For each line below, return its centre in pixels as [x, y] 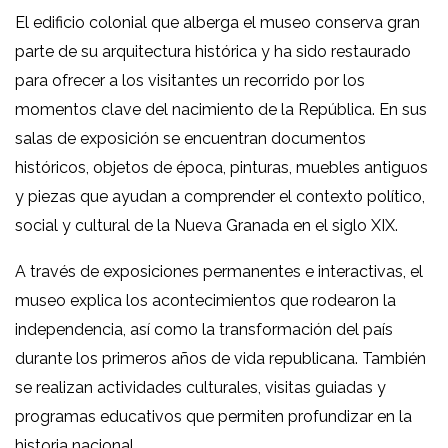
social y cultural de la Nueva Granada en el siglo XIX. [206, 226]
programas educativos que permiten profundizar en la [213, 417]
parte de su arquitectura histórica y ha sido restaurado [213, 52]
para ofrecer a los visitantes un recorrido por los [190, 81]
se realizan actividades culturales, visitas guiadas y [200, 388]
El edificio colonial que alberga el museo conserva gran [217, 23]
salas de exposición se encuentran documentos [190, 139]
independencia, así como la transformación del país [204, 330]
